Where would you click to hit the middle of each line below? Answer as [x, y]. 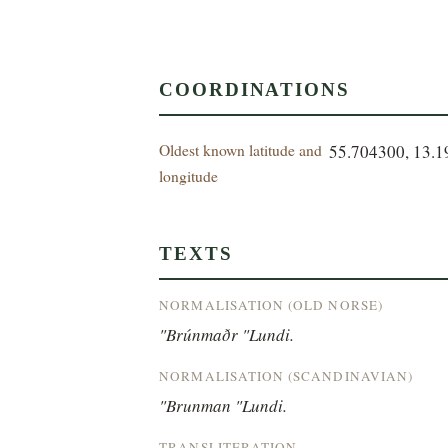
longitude [189, 175]
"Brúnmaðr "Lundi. [227, 334]
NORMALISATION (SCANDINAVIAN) [286, 375]
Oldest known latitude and [241, 149]
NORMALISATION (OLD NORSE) [271, 304]
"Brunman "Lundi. [223, 405]
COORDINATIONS [254, 89]
